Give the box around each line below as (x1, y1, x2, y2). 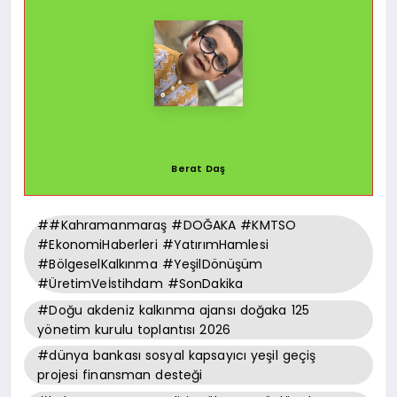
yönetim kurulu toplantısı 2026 (37, 320, 230, 339)
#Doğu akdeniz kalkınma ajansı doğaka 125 (37, 300, 309, 319)
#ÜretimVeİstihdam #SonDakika (37, 275, 244, 293)
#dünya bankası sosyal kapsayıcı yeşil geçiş (37, 346, 316, 365)
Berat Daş (171, 161, 226, 175)
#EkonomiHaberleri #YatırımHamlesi (37, 236, 269, 254)
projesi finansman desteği (37, 366, 203, 385)
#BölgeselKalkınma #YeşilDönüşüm (37, 255, 263, 274)
